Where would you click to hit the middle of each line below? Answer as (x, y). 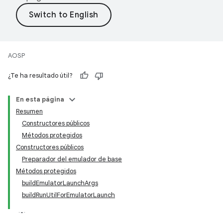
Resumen (29, 111)
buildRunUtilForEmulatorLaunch (68, 195)
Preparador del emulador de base (72, 159)
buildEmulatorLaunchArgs (60, 183)
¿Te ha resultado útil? (40, 75)
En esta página (40, 99)
